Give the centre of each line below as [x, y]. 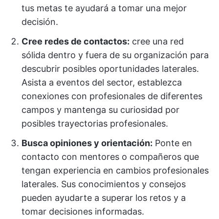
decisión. [40, 22]
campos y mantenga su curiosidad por [100, 110]
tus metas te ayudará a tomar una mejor [104, 8]
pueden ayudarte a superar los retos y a [104, 198]
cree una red [157, 41]
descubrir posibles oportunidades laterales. [110, 69]
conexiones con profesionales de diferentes [112, 96]
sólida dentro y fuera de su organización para [115, 55]
